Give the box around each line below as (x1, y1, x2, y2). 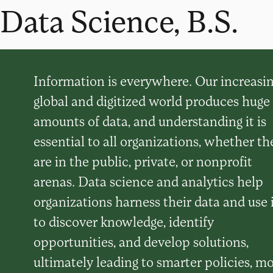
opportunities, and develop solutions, (34, 233, 249, 250)
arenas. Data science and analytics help (34, 172, 263, 190)
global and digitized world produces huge (34, 92, 270, 109)
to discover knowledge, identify (34, 213, 214, 230)
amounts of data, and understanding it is (34, 112, 266, 129)
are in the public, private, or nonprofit (34, 152, 252, 169)
